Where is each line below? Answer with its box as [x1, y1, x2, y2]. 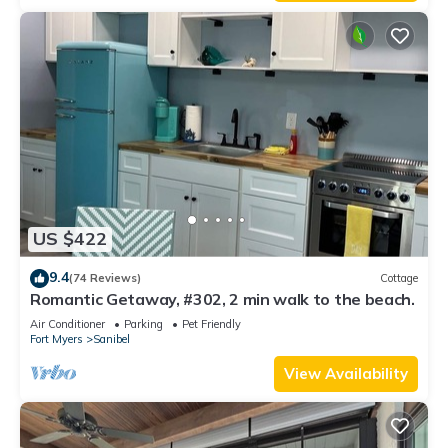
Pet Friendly [182, 316, 241, 331]
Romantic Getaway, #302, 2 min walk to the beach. [30, 288, 415, 309]
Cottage [380, 271, 418, 286]
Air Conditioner [30, 316, 105, 331]
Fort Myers [30, 331, 83, 346]
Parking [124, 316, 163, 331]
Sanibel [93, 331, 130, 346]
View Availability [284, 363, 408, 383]
